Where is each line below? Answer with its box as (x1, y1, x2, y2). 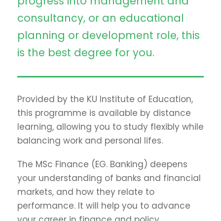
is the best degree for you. (17, 45, 154, 60)
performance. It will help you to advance (17, 200, 190, 212)
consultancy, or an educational (17, 11, 184, 25)
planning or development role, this (17, 28, 200, 42)
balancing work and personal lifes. (17, 135, 163, 147)
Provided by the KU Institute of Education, (17, 93, 193, 105)
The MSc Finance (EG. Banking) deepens (17, 158, 187, 170)
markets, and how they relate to (17, 186, 154, 198)
